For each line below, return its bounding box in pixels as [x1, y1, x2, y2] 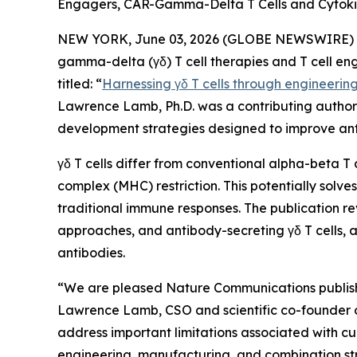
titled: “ [57, 75, 102, 92]
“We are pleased [57, 279, 166, 296]
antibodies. [57, 244, 125, 261]
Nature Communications [166, 279, 316, 296]
